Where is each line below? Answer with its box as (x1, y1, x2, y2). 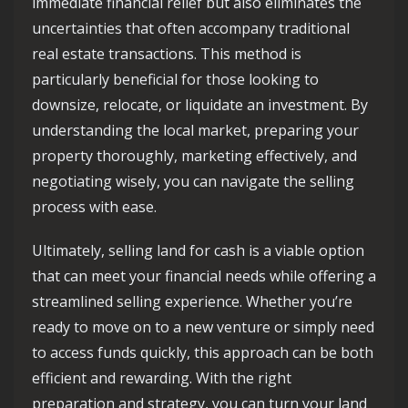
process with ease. (32, 197, 157, 217)
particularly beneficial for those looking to (32, 69, 319, 89)
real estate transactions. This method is (32, 44, 301, 64)
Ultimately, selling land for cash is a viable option (32, 240, 364, 260)
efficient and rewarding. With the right (32, 368, 291, 388)
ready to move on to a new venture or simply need (32, 317, 374, 337)
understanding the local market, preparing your (32, 120, 359, 140)
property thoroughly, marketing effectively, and (32, 146, 357, 166)
